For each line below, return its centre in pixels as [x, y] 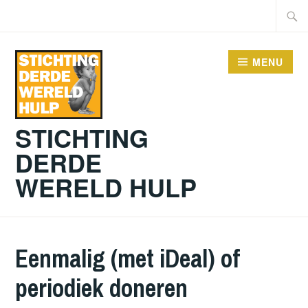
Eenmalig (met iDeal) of [128, 258]
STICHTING [82, 137]
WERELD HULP [106, 187]
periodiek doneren [102, 288]
